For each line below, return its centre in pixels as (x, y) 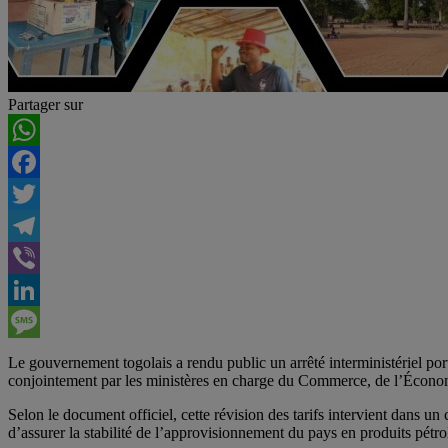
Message (35, 353)
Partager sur (45, 104)
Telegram (37, 257)
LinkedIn (37, 321)
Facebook (39, 193)
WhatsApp (42, 161)
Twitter (30, 225)
